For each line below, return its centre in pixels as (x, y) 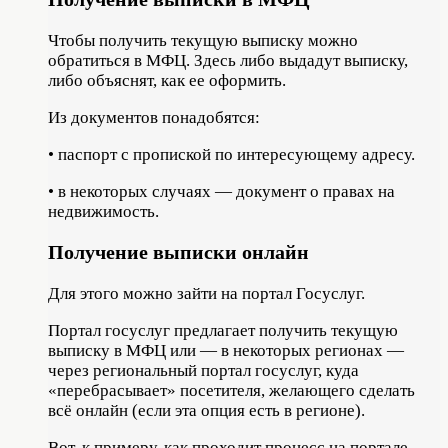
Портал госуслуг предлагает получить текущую (223, 331)
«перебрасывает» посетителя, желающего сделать (231, 391)
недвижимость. (103, 211)
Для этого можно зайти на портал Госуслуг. (206, 294)
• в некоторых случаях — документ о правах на (221, 191)
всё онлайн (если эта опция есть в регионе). (206, 411)
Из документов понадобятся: (154, 117)
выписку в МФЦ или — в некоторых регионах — (226, 351)
